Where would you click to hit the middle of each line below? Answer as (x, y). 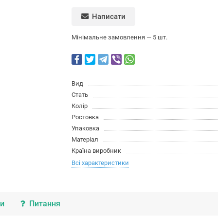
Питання (45, 204)
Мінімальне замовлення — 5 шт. (120, 37)
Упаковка (86, 128)
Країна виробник (97, 151)
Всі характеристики (100, 163)
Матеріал (85, 140)
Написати (109, 16)
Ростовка (85, 117)
